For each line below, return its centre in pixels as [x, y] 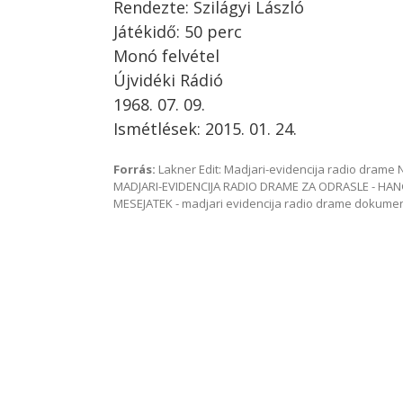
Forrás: [134, 169]
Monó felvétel [166, 56]
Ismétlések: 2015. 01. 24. [205, 129]
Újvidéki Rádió [168, 80]
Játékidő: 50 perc [178, 31]
